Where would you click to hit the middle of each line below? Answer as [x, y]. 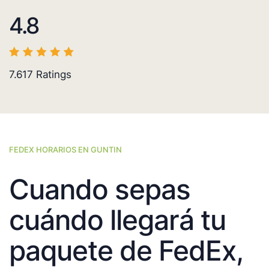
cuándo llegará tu [117, 220]
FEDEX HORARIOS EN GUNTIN [65, 150]
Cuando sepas [100, 189]
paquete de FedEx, [126, 251]
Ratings [52, 75]
